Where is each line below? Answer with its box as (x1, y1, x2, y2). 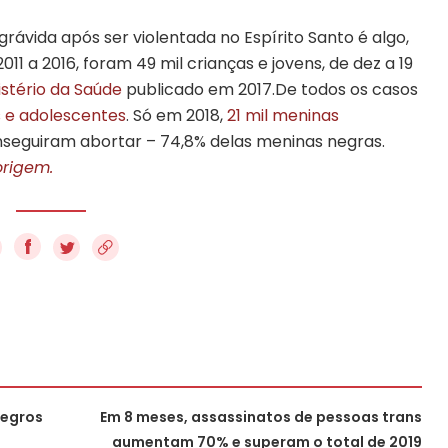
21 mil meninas (227, 103, 339, 127)
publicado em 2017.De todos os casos (122, 77, 418, 101)
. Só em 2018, (126, 103, 227, 127)
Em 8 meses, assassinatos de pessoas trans (100, 406, 422, 427)
